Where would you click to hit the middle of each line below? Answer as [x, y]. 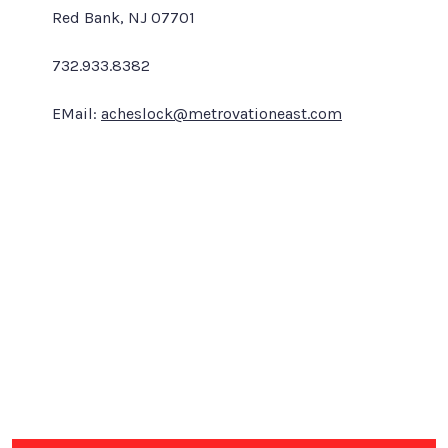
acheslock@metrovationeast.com [221, 113]
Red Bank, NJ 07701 [123, 17]
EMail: [76, 113]
